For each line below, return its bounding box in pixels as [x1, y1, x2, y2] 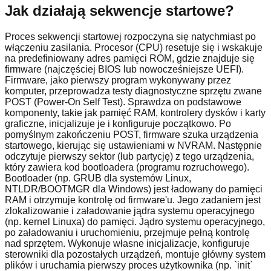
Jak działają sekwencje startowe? [5, 2, 234, 19]
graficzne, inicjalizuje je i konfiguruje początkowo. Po [5, 118, 231, 129]
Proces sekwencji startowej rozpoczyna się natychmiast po [5, 31, 256, 42]
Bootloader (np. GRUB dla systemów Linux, [5, 172, 191, 183]
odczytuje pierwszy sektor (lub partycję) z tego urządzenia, [5, 151, 254, 162]
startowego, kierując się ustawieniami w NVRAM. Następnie [5, 140, 262, 151]
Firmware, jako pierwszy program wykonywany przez [5, 74, 231, 85]
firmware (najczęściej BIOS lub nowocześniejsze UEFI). [5, 64, 244, 74]
